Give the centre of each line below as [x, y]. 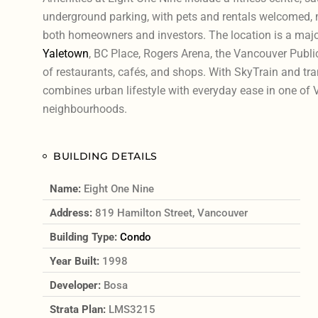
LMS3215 [132, 309]
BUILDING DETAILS [105, 156]
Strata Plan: [79, 309]
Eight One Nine [119, 188]
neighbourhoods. [84, 109]
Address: [72, 213]
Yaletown [65, 53]
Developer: [76, 285]
